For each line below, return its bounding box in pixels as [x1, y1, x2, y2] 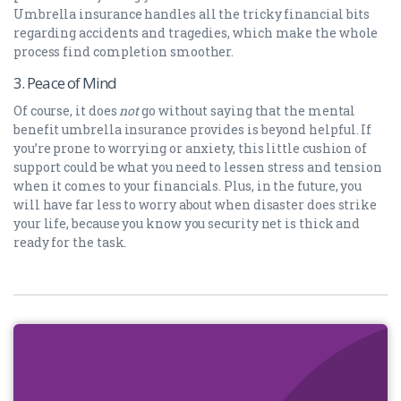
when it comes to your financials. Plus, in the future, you [13, 177, 363, 195]
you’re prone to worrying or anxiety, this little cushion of [13, 140, 368, 158]
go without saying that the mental [139, 102, 356, 120]
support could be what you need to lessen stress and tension [13, 158, 383, 176]
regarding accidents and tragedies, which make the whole [13, 24, 379, 42]
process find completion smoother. [13, 43, 235, 61]
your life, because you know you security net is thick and [13, 215, 361, 233]
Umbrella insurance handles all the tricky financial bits [13, 5, 371, 23]
